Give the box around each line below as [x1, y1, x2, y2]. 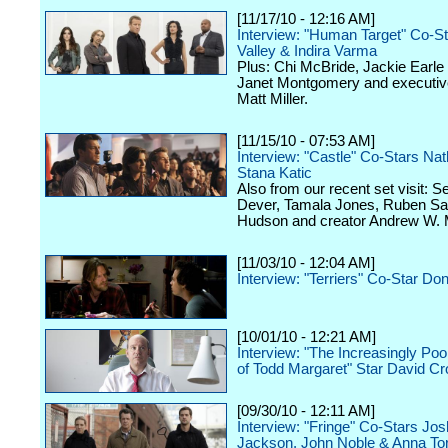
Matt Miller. [237, 91, 308, 107]
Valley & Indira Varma [237, 43, 377, 59]
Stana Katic [237, 165, 312, 181]
